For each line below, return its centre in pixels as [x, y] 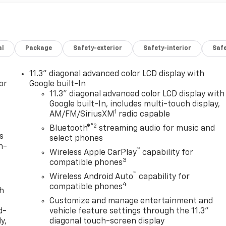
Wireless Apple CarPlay [93, 153]
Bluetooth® [70, 128]
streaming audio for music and [156, 128]
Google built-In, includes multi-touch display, [135, 104]
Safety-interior [167, 48]
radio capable [144, 114]
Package [39, 48]
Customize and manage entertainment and [131, 201]
